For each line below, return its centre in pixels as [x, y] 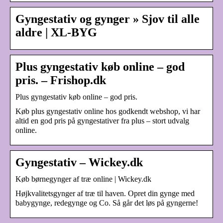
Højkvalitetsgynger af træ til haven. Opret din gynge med [105, 193]
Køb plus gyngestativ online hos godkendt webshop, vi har [108, 111]
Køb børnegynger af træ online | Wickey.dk [83, 179]
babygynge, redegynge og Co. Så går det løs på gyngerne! [107, 203]
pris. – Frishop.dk [61, 80]
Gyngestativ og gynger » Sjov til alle [108, 19]
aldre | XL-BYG [56, 32]
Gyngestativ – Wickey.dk [79, 162]
